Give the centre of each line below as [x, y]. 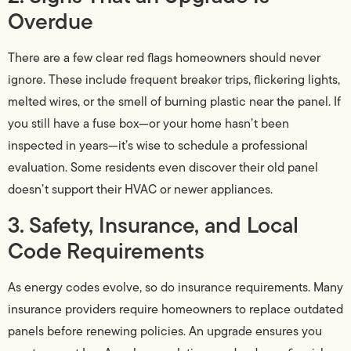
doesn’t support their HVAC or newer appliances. [140, 190]
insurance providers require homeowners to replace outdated [175, 309]
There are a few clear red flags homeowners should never [164, 58]
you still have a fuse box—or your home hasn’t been [148, 124]
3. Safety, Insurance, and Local [153, 224]
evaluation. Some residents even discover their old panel [163, 168]
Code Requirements [106, 250]
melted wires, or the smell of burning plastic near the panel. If [174, 102]
